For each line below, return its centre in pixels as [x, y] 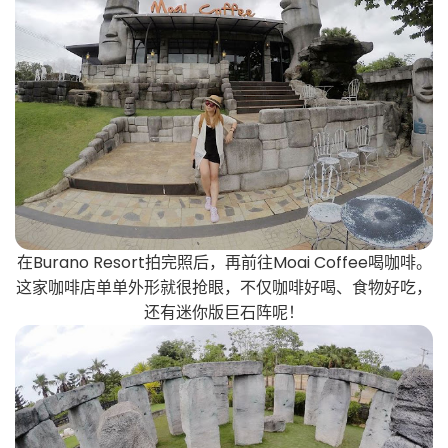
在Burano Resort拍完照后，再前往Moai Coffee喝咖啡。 [224, 263]
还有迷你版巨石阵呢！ [224, 313]
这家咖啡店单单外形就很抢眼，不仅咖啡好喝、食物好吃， [224, 288]
